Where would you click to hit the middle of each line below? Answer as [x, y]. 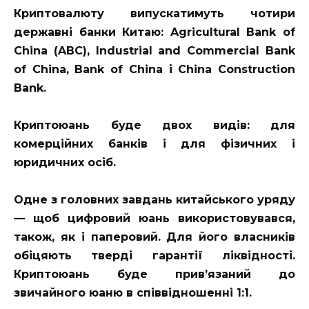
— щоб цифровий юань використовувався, [154, 218]
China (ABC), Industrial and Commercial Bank [154, 50]
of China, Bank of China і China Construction [154, 69]
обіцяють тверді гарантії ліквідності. [154, 255]
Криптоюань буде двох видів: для [154, 125]
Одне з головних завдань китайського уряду [154, 199]
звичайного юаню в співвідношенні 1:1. [133, 292]
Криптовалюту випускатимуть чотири [154, 13]
